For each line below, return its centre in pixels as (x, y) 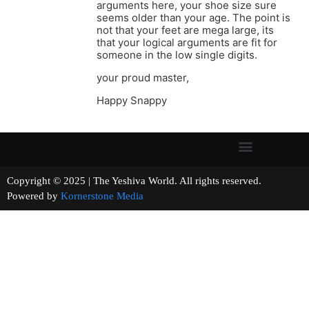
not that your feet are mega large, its (185, 30)
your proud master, (143, 78)
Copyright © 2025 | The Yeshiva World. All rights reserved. (153, 181)
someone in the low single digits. (177, 55)
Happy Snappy (132, 101)
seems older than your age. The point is (193, 18)
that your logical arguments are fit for (187, 43)
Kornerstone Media (102, 196)
